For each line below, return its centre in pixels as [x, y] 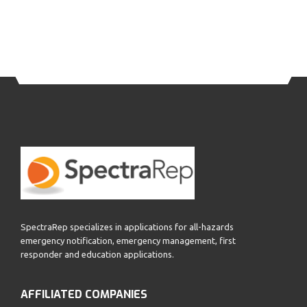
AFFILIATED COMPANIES [84, 294]
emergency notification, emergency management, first [128, 240]
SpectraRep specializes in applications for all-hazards [127, 226]
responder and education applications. [97, 254]
